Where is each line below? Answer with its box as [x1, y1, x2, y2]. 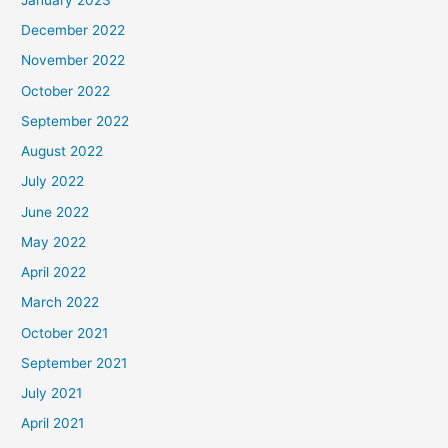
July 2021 [21, 385, 83, 402]
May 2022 [21, 233, 87, 250]
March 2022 [21, 294, 100, 311]
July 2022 [21, 173, 85, 190]
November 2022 [21, 52, 126, 69]
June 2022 [21, 203, 90, 220]
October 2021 [21, 324, 109, 341]
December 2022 [21, 22, 126, 39]
